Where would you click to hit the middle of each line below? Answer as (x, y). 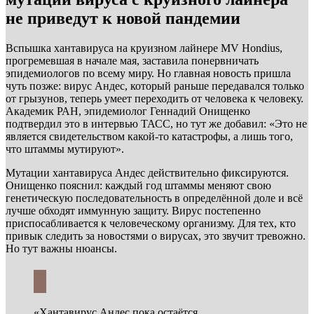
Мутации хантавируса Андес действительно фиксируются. (147, 172)
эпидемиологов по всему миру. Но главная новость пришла (148, 73)
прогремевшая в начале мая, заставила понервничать (132, 60)
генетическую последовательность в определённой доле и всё (154, 198)
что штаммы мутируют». (65, 149)
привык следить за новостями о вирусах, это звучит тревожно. (156, 235)
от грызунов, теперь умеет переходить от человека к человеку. (155, 98)
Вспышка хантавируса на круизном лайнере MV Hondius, (144, 48)
